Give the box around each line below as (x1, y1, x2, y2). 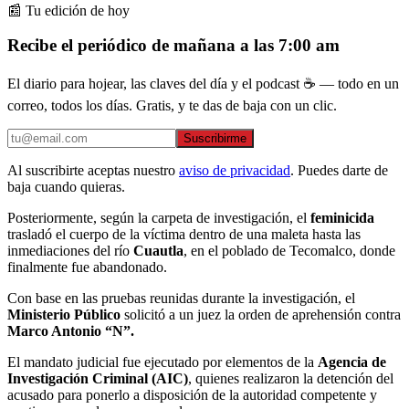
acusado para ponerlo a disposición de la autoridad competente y (7, 387, 377, 404)
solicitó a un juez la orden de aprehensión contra (121, 307, 401, 323)
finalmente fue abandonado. (7, 259, 167, 276)
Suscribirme (184, 131, 246, 146)
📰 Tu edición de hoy (7, 2, 130, 18)
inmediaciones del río (7, 243, 133, 259)
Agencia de (318, 354, 386, 371)
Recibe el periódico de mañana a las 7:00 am (7, 36, 340, 56)
